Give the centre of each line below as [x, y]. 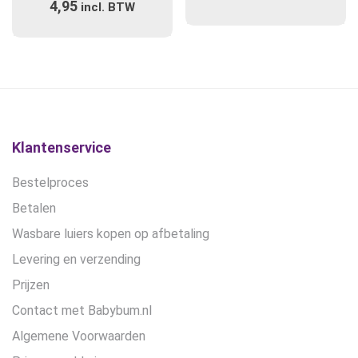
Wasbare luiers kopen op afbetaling [111, 234]
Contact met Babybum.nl [82, 311]
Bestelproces [50, 183]
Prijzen [31, 285]
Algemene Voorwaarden [79, 336]
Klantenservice [62, 148]
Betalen [34, 209]
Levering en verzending [76, 260]
